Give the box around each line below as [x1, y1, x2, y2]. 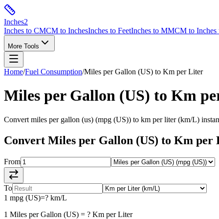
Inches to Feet [88, 26, 131, 35]
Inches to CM [4, 26, 46, 35]
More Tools [8, 43, 39, 50]
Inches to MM [131, 26, 175, 35]
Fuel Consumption [25, 67, 82, 76]
